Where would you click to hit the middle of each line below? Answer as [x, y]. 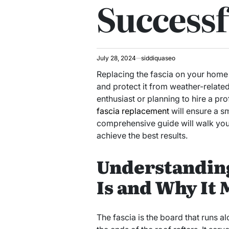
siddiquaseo [158, 58]
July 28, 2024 [116, 58]
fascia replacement [133, 111]
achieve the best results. [142, 135]
